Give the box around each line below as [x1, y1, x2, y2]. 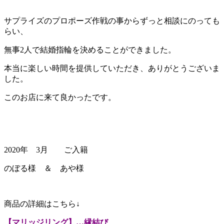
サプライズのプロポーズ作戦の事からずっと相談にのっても [4, 16, 220, 25]
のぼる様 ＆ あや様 [4, 163, 84, 172]
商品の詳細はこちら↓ [4, 199, 80, 208]
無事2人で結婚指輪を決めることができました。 [4, 45, 176, 54]
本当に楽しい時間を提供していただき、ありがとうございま [4, 63, 220, 72]
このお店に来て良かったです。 [4, 92, 116, 101]
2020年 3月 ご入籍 [4, 145, 88, 154]
